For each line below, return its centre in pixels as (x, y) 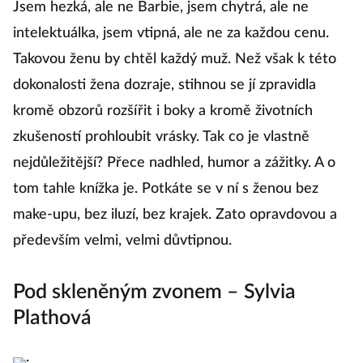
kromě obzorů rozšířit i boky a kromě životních (163, 111)
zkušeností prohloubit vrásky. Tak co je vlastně (161, 137)
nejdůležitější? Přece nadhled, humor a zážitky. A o (174, 163)
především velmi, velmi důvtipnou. (122, 241)
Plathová (52, 318)
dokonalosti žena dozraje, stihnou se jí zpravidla (164, 85)
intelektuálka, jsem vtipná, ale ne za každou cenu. (171, 34)
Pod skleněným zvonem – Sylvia (154, 293)
